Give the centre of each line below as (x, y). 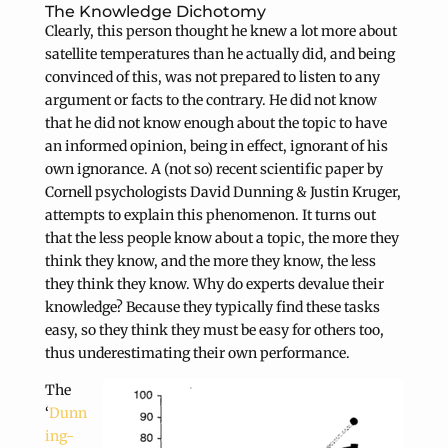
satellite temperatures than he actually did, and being (219, 53)
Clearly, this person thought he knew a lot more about (220, 30)
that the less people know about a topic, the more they (221, 237)
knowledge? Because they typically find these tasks (212, 306)
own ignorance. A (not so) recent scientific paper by (213, 168)
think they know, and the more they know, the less (210, 260)
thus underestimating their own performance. (197, 352)
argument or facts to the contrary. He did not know (210, 99)
